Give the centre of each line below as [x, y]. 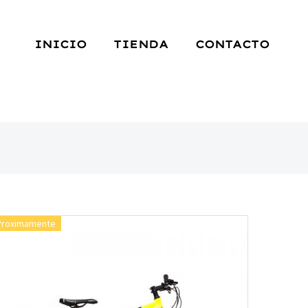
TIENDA [141, 44]
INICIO [61, 44]
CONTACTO [233, 44]
